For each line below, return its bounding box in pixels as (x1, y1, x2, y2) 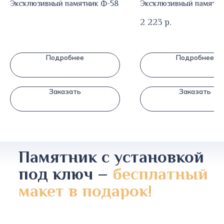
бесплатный (112, 163, 208, 183)
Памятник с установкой (18, 146, 204, 166)
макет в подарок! (18, 180, 152, 200)
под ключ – (18, 163, 112, 183)
